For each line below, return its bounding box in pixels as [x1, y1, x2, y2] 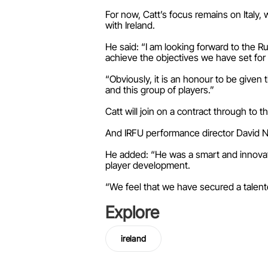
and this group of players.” [105, 84, 214, 96]
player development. [105, 159, 190, 171]
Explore [105, 202, 159, 223]
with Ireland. [105, 19, 155, 31]
